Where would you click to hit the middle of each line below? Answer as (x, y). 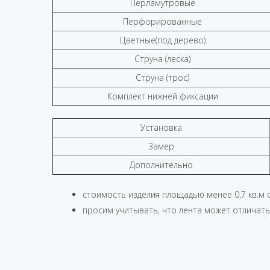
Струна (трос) (162, 77)
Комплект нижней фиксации (162, 96)
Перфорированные (162, 21)
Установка (161, 127)
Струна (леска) (162, 59)
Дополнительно (161, 165)
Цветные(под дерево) (162, 40)
